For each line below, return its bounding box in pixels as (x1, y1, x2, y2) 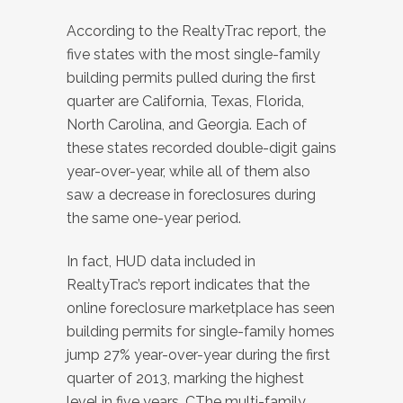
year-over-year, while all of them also (67, 163, 310, 181)
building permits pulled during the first (67, 69, 316, 87)
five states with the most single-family (67, 46, 320, 64)
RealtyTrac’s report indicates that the (67, 276, 309, 294)
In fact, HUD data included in (67, 253, 255, 271)
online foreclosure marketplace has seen (67, 300, 335, 318)
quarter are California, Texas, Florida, (67, 93, 304, 111)
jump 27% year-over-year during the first (67, 346, 330, 364)
